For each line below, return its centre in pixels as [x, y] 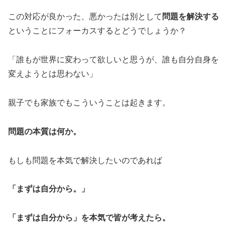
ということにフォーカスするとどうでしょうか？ [97, 31]
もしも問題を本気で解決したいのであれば [85, 160]
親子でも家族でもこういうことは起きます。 [89, 103]
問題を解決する [191, 17]
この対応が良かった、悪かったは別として [85, 17]
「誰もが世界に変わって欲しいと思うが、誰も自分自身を [113, 60]
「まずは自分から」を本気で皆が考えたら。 [89, 218]
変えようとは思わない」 [53, 74]
